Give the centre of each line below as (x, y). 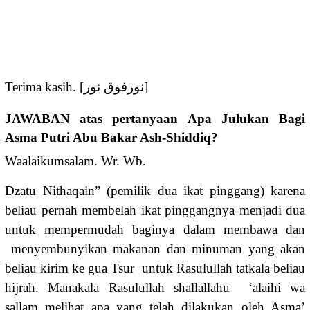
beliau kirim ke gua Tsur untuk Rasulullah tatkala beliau (155, 268)
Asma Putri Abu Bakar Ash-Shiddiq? (111, 137)
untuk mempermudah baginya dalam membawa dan (155, 229)
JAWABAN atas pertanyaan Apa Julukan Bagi (155, 118)
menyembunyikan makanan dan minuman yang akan (155, 248)
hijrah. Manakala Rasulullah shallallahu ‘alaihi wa (155, 287)
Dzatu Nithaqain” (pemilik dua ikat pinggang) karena (155, 190)
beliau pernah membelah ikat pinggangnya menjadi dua (155, 210)
